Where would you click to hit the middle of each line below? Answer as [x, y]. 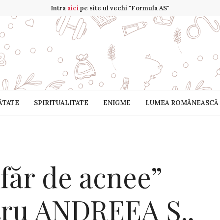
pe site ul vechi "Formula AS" [124, 8]
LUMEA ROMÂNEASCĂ [182, 103]
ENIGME [117, 103]
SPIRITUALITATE [61, 103]
